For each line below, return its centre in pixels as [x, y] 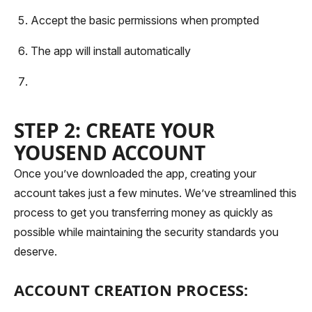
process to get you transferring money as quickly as [143, 212]
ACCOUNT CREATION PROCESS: [131, 290]
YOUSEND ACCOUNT [110, 153]
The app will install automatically [111, 51]
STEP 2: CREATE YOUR [114, 130]
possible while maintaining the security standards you [146, 232]
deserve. [36, 251]
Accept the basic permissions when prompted [145, 20]
